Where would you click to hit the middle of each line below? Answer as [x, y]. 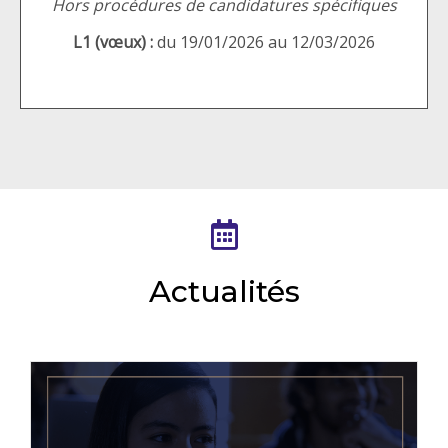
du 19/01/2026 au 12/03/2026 [264, 41]
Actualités [224, 291]
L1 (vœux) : [113, 41]
